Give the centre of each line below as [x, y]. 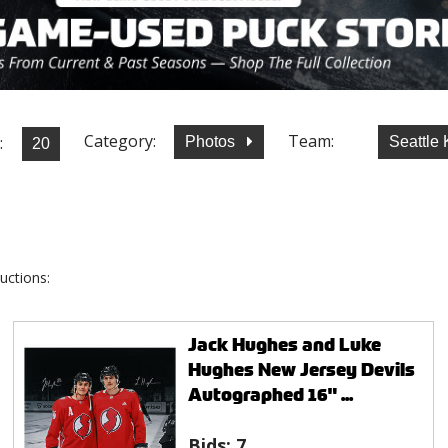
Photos [212, 142]
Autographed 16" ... [270, 394]
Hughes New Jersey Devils [301, 369]
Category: [120, 141]
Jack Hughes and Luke [284, 344]
